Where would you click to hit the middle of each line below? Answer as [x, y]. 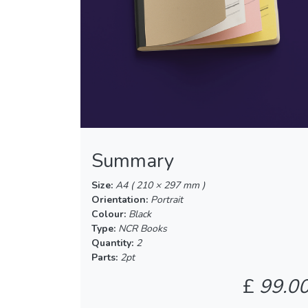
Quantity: [114, 243]
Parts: [106, 257]
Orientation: [121, 199]
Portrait [167, 199]
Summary [133, 161]
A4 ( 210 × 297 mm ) [160, 185]
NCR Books [143, 228]
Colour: [110, 214]
